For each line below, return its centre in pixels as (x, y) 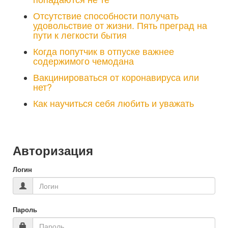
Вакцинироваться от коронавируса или (116, 77)
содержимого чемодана (83, 61)
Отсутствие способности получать (106, 16)
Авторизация (53, 150)
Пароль (25, 210)
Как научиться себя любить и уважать (113, 103)
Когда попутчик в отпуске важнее (104, 51)
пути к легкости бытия (80, 35)
